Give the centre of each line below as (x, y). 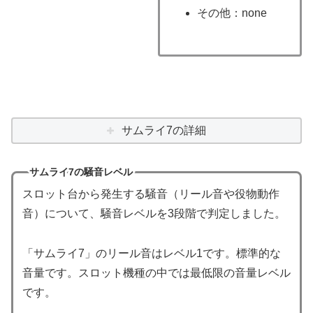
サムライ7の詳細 (163, 130)
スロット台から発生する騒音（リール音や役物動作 (151, 194)
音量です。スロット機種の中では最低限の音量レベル (156, 272)
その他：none (232, 13)
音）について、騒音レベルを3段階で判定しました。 (154, 214)
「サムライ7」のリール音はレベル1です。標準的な (151, 253)
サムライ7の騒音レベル (81, 172)
